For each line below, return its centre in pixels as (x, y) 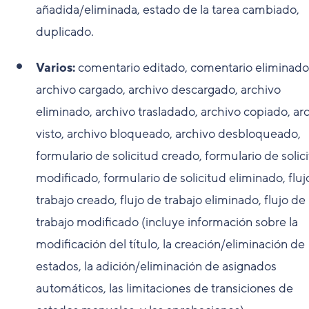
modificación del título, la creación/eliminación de (170, 244)
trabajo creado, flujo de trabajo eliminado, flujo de (171, 200)
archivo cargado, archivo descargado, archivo (158, 89)
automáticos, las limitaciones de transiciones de (165, 288)
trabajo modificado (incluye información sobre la (167, 222)
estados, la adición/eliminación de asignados (156, 266)
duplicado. (65, 31)
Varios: (56, 67)
